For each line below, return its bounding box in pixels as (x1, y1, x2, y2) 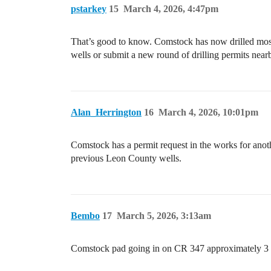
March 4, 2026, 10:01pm (158, 107, 258, 118)
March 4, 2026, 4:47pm (123, 4, 218, 15)
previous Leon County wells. (71, 153, 181, 164)
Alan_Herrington (71, 107, 142, 118)
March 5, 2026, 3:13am (117, 211, 211, 221)
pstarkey (71, 4, 106, 15)
